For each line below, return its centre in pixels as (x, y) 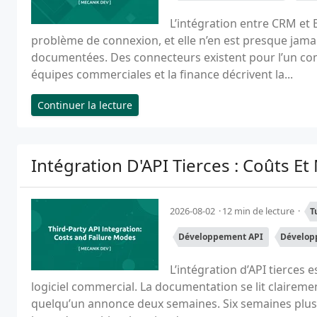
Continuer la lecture (85, 105)
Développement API (221, 237)
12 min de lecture (259, 211)
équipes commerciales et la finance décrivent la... (162, 74)
